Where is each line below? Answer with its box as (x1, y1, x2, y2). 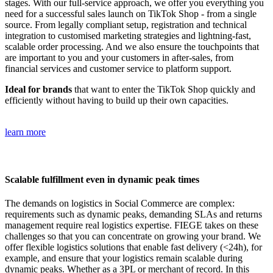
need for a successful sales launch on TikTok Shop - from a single (5, 8, 257, 19)
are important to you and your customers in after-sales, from (5, 52, 233, 63)
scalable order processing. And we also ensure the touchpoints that (5, 41, 259, 52)
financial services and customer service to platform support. (5, 63, 232, 74)
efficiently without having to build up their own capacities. (5, 94, 229, 105)
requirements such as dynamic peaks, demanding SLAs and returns (5, 209, 262, 220)
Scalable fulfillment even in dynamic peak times (5, 174, 199, 185)
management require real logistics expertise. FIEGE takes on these (5, 220, 258, 231)
